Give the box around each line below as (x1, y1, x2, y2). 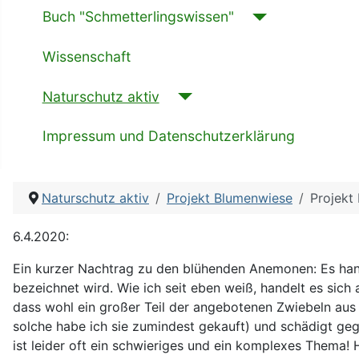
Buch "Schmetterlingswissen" (42, 8, 234, 26)
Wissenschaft (42, 48, 131, 66)
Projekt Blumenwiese (167, 190, 292, 207)
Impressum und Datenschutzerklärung (42, 127, 295, 145)
